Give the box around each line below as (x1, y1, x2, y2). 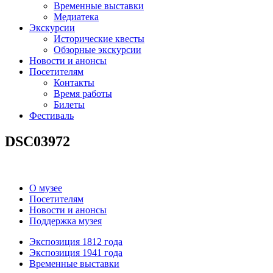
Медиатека (54, 11, 99, 22)
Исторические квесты (54, 33, 144, 44)
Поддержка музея (29, 215, 102, 226)
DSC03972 (5, 133, 70, 149)
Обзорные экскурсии (54, 44, 141, 55)
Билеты (54, 99, 85, 110)
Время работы (54, 88, 112, 99)
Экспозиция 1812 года (29, 236, 122, 247)
